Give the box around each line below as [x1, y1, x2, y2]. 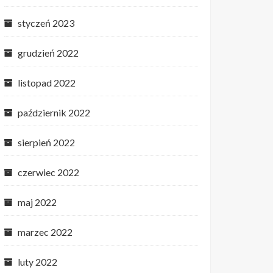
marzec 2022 [18, 226, 73, 238]
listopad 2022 [18, 77, 76, 88]
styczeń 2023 [18, 17, 74, 29]
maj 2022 [18, 196, 57, 208]
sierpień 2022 [18, 136, 75, 148]
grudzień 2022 [18, 47, 79, 58]
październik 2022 [18, 107, 90, 118]
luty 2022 [18, 256, 57, 268]
